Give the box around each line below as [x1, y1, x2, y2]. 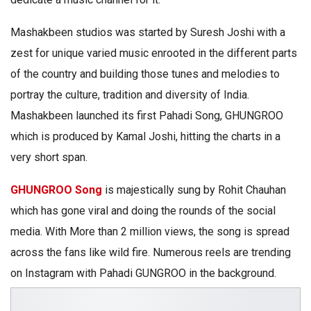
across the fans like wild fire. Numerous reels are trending [10, 246, 291, 260]
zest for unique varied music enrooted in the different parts [10, 47, 297, 60]
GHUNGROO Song [10, 183, 102, 197]
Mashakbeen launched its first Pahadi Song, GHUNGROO [10, 109, 283, 123]
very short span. [10, 151, 87, 165]
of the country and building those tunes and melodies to [10, 67, 280, 81]
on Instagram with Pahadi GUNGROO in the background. [10, 267, 276, 280]
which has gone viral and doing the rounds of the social [10, 204, 276, 218]
